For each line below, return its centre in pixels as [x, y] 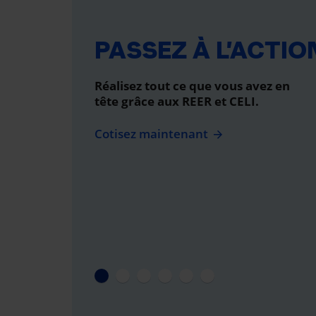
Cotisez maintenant [151, 134]
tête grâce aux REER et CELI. [177, 101]
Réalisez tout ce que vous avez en [192, 86]
